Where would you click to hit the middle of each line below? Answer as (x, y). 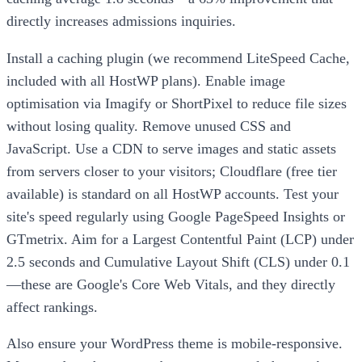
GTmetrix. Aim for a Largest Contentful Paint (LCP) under (180, 239)
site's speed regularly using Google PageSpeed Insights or (176, 216)
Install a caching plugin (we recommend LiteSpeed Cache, (178, 58)
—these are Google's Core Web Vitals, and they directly (171, 284)
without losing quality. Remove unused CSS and (149, 126)
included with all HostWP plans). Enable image (146, 80)
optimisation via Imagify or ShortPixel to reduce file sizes (177, 103)
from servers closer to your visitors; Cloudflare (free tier (172, 171)
